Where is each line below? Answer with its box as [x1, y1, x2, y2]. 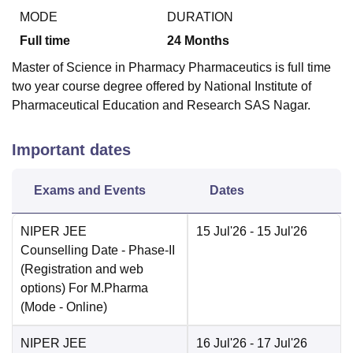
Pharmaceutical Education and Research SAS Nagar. [12, 98, 310, 113]
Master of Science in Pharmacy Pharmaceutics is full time [12, 61, 331, 75]
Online [66, 300, 103, 314]
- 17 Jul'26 [247, 336, 307, 351]
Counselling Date [20, 243, 118, 258]
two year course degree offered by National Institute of [12, 80, 311, 94]
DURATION [167, 10, 234, 24]
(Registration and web [20, 262, 143, 277]
